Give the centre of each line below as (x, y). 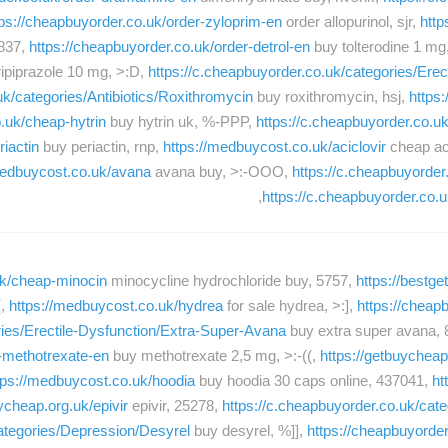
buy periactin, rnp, (101, 147)
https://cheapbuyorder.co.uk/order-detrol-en (169, 47)
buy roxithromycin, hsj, (331, 97)
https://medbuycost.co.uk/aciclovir (274, 147)
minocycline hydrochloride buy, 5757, (231, 280)
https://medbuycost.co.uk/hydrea (116, 305)
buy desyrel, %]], (248, 430)
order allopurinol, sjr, (351, 22)
